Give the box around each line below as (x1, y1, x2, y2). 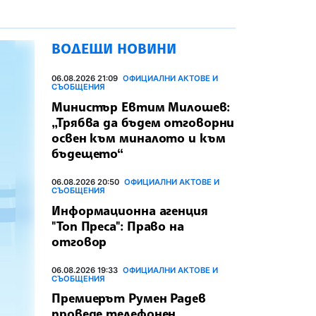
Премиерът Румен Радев (51, 290, 206, 306)
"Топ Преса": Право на (51, 217, 184, 233)
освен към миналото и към (51, 129, 226, 145)
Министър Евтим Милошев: (51, 98, 230, 114)
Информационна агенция (51, 202, 208, 218)
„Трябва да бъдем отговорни (51, 114, 235, 130)
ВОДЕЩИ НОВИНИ (51, 39, 176, 58)
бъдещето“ (51, 145, 124, 161)
